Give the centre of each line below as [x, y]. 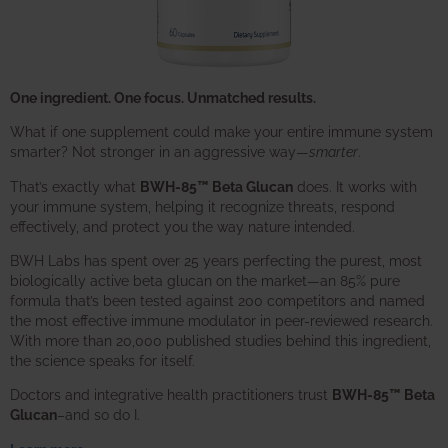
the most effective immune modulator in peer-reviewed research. [221, 320]
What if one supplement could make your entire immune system [221, 132]
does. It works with [355, 186]
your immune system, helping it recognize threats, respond [202, 206]
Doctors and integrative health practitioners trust [171, 395]
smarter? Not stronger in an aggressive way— [159, 152]
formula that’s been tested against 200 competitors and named [217, 300]
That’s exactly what [75, 186]
